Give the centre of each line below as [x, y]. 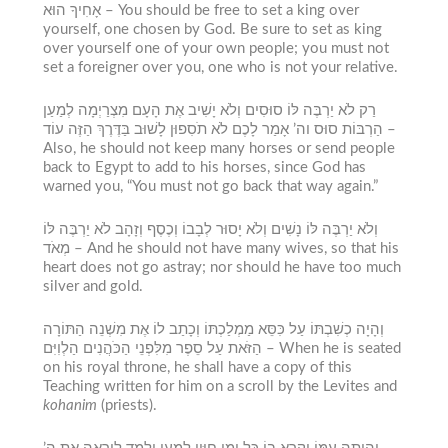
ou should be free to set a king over [241, 10]
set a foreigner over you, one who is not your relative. [220, 67]
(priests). [126, 405]
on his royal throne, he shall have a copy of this [197, 367]
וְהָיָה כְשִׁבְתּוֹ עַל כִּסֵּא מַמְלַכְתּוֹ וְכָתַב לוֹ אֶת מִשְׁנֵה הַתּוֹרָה [213, 329]
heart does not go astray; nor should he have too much [221, 267]
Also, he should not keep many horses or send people [218, 148]
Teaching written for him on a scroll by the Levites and [219, 386]
